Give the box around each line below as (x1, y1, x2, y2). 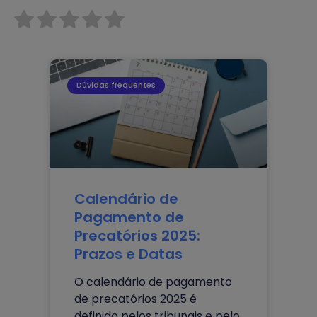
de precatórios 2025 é (74, 290, 197, 307)
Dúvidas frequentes (76, 79, 156, 91)
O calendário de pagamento (74, 273, 232, 290)
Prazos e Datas (74, 243, 183, 264)
